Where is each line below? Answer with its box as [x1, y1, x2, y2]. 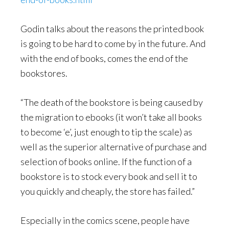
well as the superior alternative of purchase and [20, 141, 207, 152]
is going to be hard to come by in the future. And [20, 38, 205, 49]
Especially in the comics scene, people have [20, 215, 190, 226]
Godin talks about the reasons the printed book [20, 23, 204, 34]
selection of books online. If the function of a [20, 156, 192, 167]
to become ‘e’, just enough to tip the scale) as [20, 126, 192, 138]
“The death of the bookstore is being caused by [20, 97, 203, 108]
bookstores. [20, 67, 67, 79]
